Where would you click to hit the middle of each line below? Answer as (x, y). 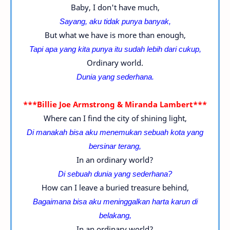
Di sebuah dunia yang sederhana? (115, 174)
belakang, (115, 215)
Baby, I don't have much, (115, 7)
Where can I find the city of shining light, (115, 118)
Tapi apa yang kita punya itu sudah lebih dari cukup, (115, 49)
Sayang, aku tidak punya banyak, (115, 21)
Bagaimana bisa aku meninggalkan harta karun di (115, 201)
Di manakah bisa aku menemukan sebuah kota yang (115, 132)
